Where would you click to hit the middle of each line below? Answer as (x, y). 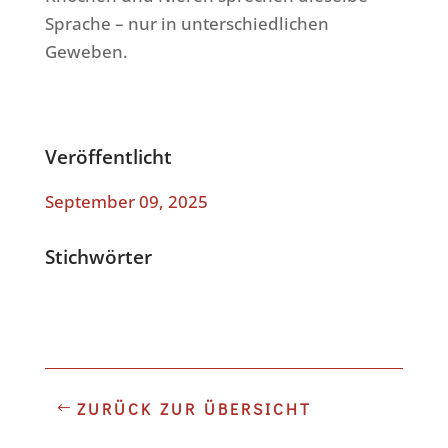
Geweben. (86, 51)
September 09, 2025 (126, 201)
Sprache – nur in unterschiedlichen (186, 23)
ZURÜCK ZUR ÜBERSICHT (194, 409)
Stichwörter (98, 256)
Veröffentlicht (108, 156)
